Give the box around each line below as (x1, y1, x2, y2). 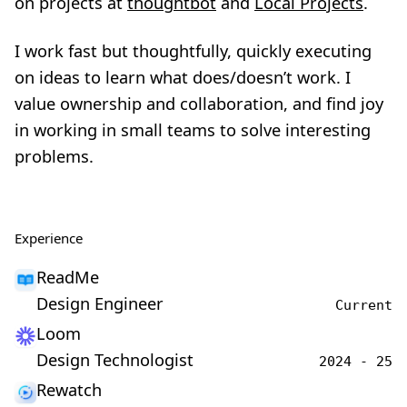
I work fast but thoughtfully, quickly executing (15, 40, 372, 62)
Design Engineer (36, 293, 164, 314)
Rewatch (36, 379, 102, 401)
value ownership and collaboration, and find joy (15, 93, 383, 114)
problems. (15, 145, 94, 167)
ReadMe (36, 266, 99, 288)
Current (335, 297, 392, 313)
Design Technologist (36, 349, 194, 371)
